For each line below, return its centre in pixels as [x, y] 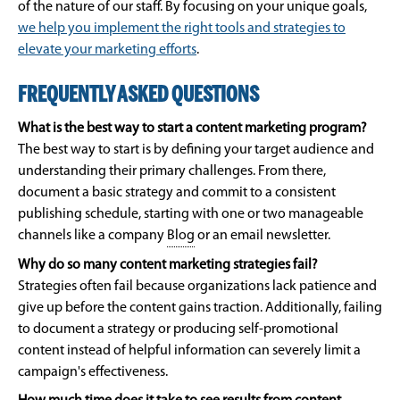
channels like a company [92, 236]
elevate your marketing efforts [107, 50]
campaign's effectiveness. [93, 373]
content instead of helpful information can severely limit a [189, 351]
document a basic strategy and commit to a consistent [177, 193]
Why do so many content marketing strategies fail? [168, 266]
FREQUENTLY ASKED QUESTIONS [138, 96]
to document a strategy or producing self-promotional [178, 330]
